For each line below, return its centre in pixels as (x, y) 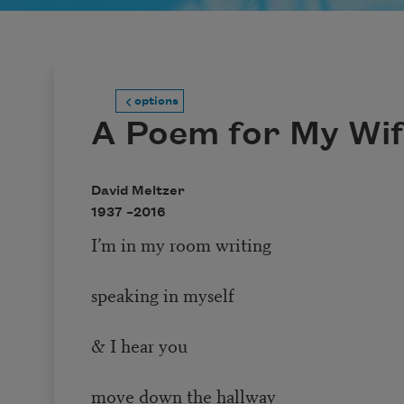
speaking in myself (162, 295)
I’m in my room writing (181, 244)
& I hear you (139, 345)
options (156, 101)
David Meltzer (138, 191)
